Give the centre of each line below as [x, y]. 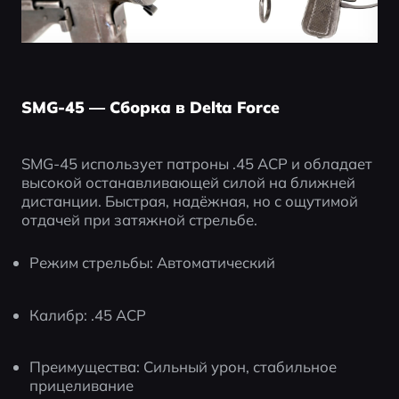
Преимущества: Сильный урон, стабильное [183, 367]
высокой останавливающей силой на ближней [188, 182]
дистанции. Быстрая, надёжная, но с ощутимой [189, 200]
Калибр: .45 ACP [88, 314]
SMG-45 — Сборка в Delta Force [150, 107]
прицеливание [82, 386]
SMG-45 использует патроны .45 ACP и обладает [196, 163]
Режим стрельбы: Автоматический [153, 262]
